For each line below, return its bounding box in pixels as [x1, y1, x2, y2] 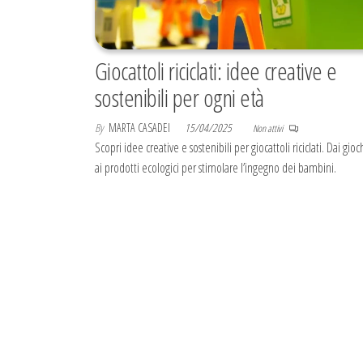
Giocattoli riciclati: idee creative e [95, 54, 337, 88]
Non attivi [253, 122, 284, 136]
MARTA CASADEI [109, 120, 173, 136]
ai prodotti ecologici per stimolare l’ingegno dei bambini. [95, 159, 336, 177]
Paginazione [82, 207, 194, 241]
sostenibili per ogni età [95, 81, 264, 115]
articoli [82, 260, 148, 294]
